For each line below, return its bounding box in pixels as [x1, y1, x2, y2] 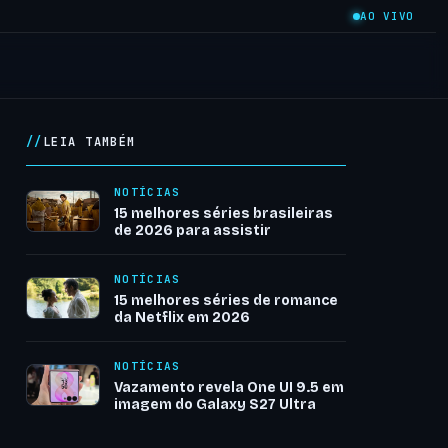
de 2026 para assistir [114, 222, 271, 239]
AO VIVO [360, 9, 414, 23]
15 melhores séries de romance [114, 292, 338, 309]
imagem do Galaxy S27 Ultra [114, 396, 316, 413]
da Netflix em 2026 [114, 309, 250, 326]
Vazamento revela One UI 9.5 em [114, 379, 344, 396]
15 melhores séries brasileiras [114, 205, 333, 222]
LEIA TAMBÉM [42, 134, 136, 150]
